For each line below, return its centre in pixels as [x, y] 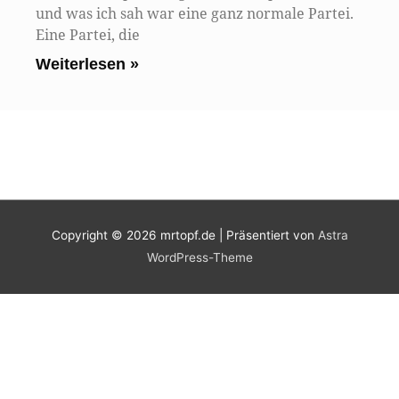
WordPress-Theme [199, 258]
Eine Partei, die [88, 35]
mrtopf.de [187, 236]
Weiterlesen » [87, 64]
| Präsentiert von [266, 236]
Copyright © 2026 [106, 236]
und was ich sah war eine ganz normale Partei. [195, 13]
